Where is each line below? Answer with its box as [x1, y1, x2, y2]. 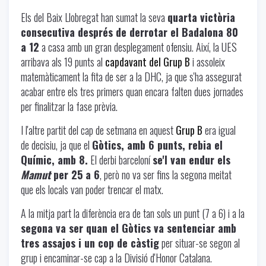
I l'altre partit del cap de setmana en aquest [21, 122, 176, 138]
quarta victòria [167, 9, 235, 25]
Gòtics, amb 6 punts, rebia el [92, 137, 223, 153]
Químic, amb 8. [21, 151, 88, 167]
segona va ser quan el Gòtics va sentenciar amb [21, 220, 236, 236]
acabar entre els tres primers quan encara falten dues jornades [21, 83, 243, 99]
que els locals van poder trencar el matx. [21, 181, 163, 197]
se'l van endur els [153, 151, 230, 167]
